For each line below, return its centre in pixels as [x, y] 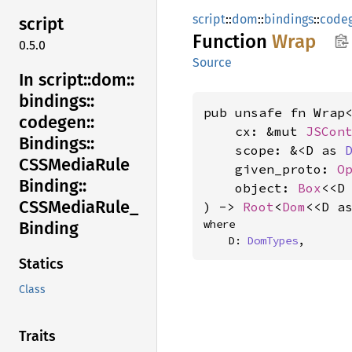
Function [232, 42]
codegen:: [57, 122]
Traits [37, 337]
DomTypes [273, 240]
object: [251, 188]
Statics [41, 264]
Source [212, 62]
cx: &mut [255, 131]
